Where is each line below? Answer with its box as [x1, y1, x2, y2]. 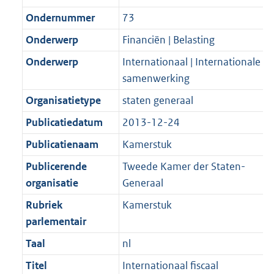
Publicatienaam [25, 138, 98, 152]
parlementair [25, 215, 86, 229]
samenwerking [122, 72, 190, 86]
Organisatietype [25, 94, 101, 108]
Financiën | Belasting [122, 33, 215, 47]
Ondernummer [25, 11, 95, 25]
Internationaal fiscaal [122, 259, 218, 273]
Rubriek [25, 198, 62, 212]
